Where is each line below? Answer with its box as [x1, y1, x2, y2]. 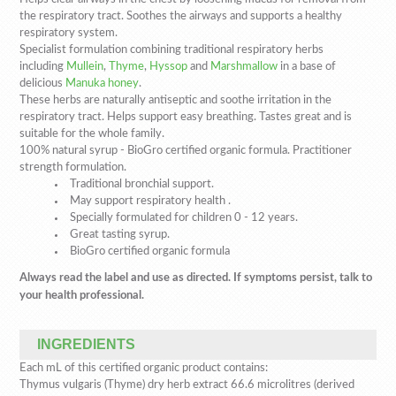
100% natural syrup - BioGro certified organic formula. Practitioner [19, 145, 352, 156]
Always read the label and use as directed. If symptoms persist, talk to [19, 272, 372, 284]
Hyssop [149, 61, 187, 72]
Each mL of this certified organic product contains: [19, 362, 268, 374]
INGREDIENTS [37, 337, 135, 352]
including [19, 61, 66, 72]
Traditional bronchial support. [70, 179, 214, 190]
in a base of [278, 61, 336, 72]
